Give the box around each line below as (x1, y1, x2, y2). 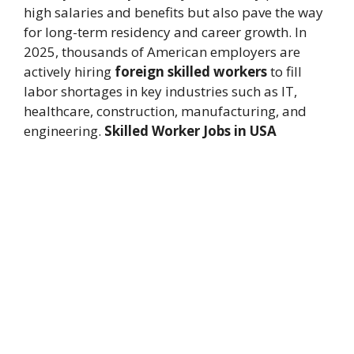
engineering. (24, 122, 104, 141)
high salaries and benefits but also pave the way (24, 3, 323, 22)
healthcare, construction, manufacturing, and (24, 102, 307, 121)
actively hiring (24, 62, 115, 81)
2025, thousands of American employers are (24, 43, 300, 62)
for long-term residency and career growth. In (24, 23, 307, 42)
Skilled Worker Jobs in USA (104, 122, 277, 141)
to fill (267, 62, 302, 81)
